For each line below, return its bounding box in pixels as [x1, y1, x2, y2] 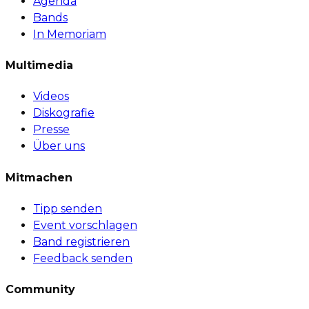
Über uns [33, 139, 85, 153]
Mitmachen [6, 170, 72, 184]
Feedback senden [33, 251, 132, 265]
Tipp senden [33, 201, 102, 215]
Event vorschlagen [33, 218, 137, 232]
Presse [33, 123, 70, 137]
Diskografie [33, 106, 94, 120]
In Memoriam [33, 27, 106, 41]
